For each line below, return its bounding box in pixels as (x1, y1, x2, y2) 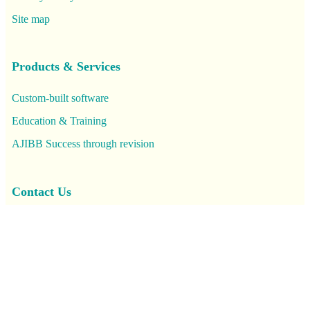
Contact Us (11, 184, 71, 199)
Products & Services (11, 60, 120, 74)
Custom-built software (11, 92, 109, 104)
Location (11, 239, 51, 252)
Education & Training (11, 115, 107, 127)
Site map (11, 12, 50, 25)
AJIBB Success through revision (11, 138, 154, 150)
